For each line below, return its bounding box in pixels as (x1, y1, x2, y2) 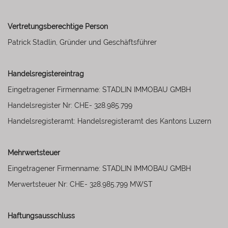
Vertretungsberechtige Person (8, 22, 108, 31)
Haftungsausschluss (8, 212, 75, 220)
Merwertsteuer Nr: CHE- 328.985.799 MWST (8, 180, 153, 188)
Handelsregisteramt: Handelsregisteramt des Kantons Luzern (8, 117, 211, 125)
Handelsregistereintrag (8, 70, 84, 78)
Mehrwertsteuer (8, 149, 60, 157)
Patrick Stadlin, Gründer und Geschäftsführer (8, 38, 157, 46)
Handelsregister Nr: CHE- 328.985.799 (8, 101, 132, 109)
